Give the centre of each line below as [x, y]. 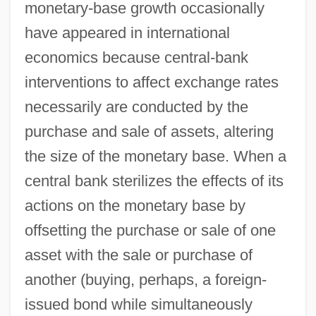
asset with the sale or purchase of [138, 255]
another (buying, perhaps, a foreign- [145, 279]
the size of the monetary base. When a [155, 156]
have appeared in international [127, 32]
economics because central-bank [136, 57]
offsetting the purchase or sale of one [150, 230]
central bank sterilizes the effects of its [154, 181]
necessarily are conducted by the [136, 107]
